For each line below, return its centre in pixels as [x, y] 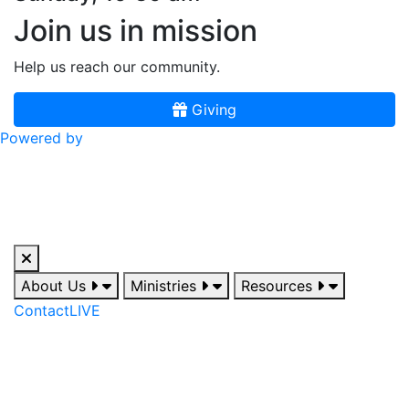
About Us [56, 286]
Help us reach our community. [117, 66]
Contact [42, 311]
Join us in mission [136, 30]
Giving [212, 109]
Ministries [166, 286]
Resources [279, 286]
